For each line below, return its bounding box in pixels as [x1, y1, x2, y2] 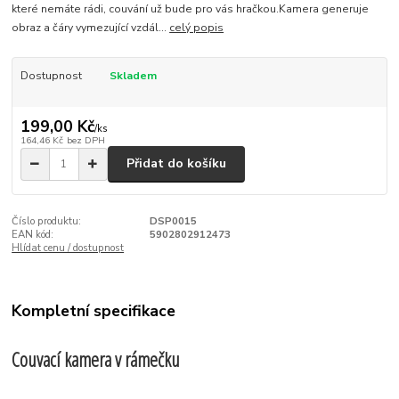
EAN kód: [12, 227, 54, 241]
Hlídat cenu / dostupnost [12, 240, 125, 255]
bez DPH [66, 133, 105, 147]
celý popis [169, 20, 224, 36]
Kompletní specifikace [12, 300, 176, 322]
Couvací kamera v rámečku [12, 345, 181, 372]
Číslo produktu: [12, 214, 82, 228]
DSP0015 [149, 214, 197, 228]
